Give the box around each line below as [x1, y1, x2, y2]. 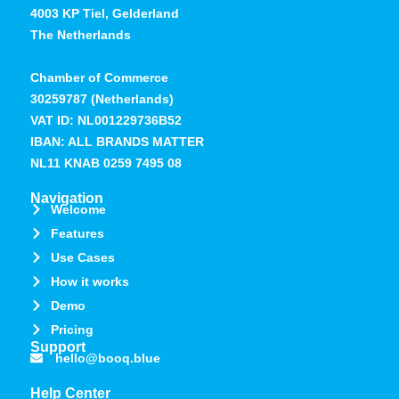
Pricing [50, 322, 94, 338]
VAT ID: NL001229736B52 [30, 113, 182, 128]
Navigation [30, 191, 103, 207]
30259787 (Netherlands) [30, 92, 174, 107]
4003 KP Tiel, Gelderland [30, 6, 179, 21]
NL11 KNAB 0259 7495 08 [30, 156, 182, 171]
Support [30, 339, 85, 355]
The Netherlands [30, 28, 131, 43]
